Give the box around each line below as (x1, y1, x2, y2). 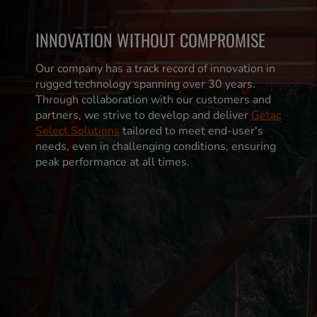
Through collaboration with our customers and (35, 91, 271, 108)
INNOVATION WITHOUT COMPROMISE (35, 26, 265, 52)
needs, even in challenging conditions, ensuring (35, 138, 276, 154)
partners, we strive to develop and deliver (35, 107, 251, 123)
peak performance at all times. (35, 154, 190, 170)
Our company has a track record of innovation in (35, 60, 275, 76)
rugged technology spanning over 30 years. (35, 76, 255, 92)
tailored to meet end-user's (120, 122, 263, 139)
